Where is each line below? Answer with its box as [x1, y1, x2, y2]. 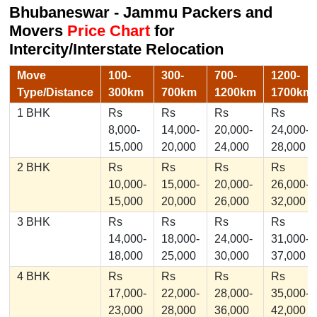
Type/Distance [16, 86, 93, 98]
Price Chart [67, 22, 150, 40]
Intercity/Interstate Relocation [8, 40, 224, 59]
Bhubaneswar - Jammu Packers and [8, 4, 272, 22]
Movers [8, 22, 67, 40]
